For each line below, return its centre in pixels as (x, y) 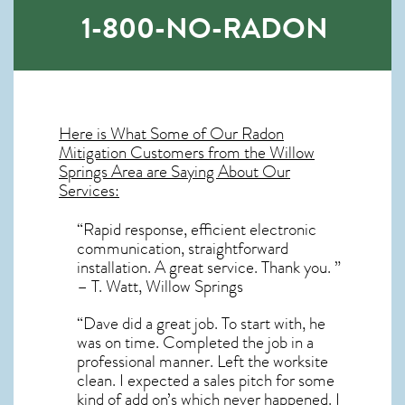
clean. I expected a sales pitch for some (206, 380)
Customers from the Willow (221, 152)
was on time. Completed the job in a (195, 342)
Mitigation (93, 152)
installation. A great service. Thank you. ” (209, 267)
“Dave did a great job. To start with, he (201, 323)
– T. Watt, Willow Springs (160, 286)
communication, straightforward (183, 248)
